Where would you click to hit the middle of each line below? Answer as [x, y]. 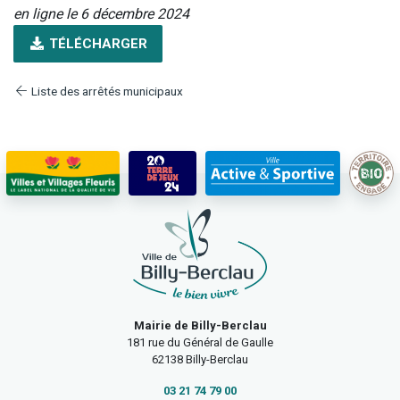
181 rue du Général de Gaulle [200, 343]
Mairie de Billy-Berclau [200, 326]
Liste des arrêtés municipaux [106, 92]
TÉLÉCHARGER [96, 44]
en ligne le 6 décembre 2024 [101, 14]
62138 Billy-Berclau [200, 360]
